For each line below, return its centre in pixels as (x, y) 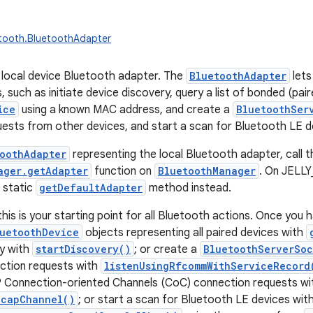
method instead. (189, 188)
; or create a (167, 249)
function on (123, 171)
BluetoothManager (207, 171)
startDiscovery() (83, 249)
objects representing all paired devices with (194, 233)
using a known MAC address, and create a (126, 110)
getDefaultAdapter (91, 188)
